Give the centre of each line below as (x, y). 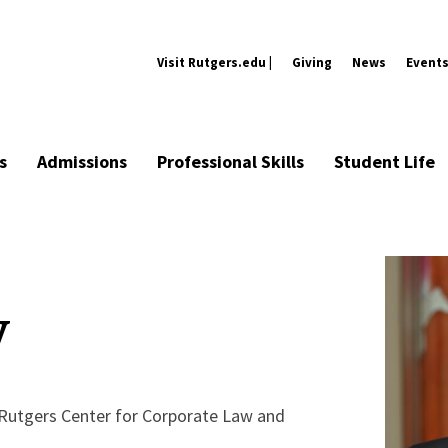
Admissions (82, 161)
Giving (312, 62)
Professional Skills (230, 161)
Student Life (384, 161)
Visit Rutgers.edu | (214, 62)
